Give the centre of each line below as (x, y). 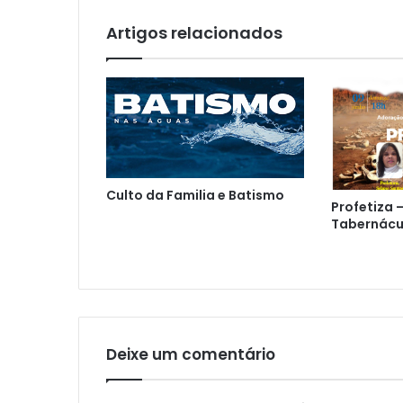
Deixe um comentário (191, 354)
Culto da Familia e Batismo (195, 196)
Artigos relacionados (194, 33)
